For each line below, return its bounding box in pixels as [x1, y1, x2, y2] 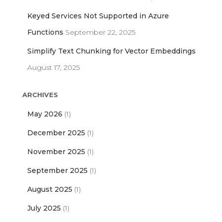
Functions [27, 28, 63, 37]
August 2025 [27, 185, 72, 194]
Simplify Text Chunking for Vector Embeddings [27, 47, 196, 56]
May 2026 [27, 110, 62, 119]
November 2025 [27, 147, 85, 157]
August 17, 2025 [27, 63, 80, 72]
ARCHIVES [22, 91, 58, 99]
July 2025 [27, 204, 61, 213]
